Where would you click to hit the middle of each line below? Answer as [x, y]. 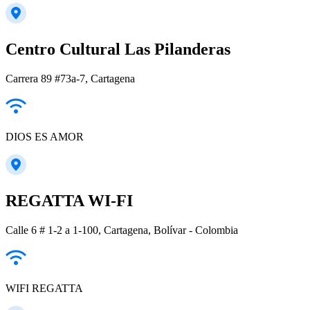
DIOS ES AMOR [45, 136]
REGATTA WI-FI [69, 200]
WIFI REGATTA [44, 288]
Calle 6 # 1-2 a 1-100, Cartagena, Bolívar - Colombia [122, 230]
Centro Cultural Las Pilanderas [118, 49]
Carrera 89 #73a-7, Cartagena [70, 78]
